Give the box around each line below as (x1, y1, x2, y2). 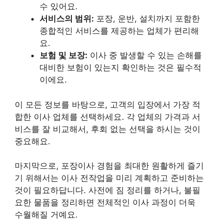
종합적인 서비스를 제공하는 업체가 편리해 (40, 26, 199, 36)
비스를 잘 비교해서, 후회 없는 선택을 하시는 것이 (15, 124, 200, 134)
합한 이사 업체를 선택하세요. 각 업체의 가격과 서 (15, 111, 200, 122)
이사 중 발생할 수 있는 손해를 (88, 50, 202, 61)
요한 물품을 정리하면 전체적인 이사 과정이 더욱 (15, 197, 196, 208)
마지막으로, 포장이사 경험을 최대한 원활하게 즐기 (15, 161, 204, 171)
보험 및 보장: (40, 50, 88, 61)
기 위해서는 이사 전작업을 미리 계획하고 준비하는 (15, 173, 204, 183)
